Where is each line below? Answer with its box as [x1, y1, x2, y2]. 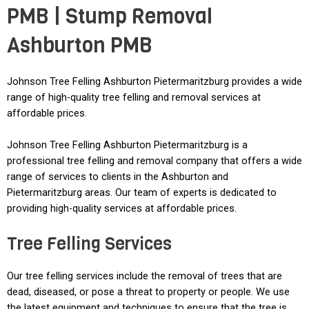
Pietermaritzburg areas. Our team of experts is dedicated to [7, 186, 277, 199]
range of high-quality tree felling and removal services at [7, 91, 261, 103]
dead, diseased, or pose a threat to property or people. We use [7, 285, 290, 298]
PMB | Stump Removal [7, 3, 212, 30]
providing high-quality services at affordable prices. [7, 202, 237, 215]
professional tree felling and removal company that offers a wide [7, 154, 302, 168]
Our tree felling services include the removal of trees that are [7, 269, 282, 282]
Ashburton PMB [7, 32, 152, 59]
